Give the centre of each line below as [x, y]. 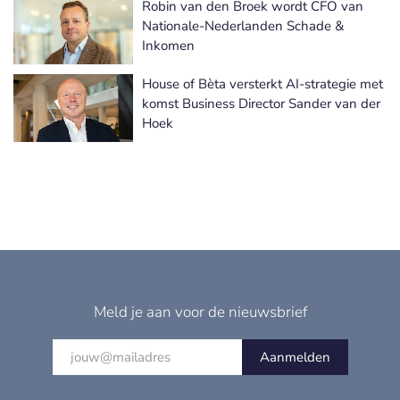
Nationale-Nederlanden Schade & [243, 25]
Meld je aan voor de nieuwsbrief [200, 312]
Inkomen [168, 45]
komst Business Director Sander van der [261, 103]
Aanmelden [295, 357]
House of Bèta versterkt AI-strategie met [262, 83]
